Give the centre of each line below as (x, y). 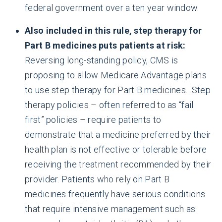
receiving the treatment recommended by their (118, 164)
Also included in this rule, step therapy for (113, 30)
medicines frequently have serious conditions (115, 194)
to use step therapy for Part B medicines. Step (118, 90)
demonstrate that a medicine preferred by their (118, 135)
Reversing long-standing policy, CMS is (102, 60)
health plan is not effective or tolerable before (116, 149)
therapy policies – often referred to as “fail (109, 105)
